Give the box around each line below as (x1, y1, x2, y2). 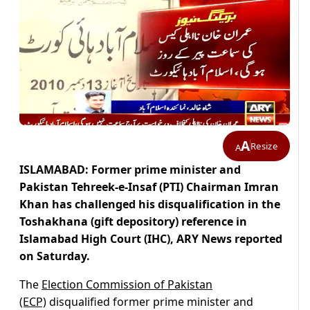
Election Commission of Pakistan (42, 277, 212, 293)
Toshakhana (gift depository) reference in (19, 214, 247, 230)
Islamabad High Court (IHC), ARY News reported (19, 231, 282, 247)
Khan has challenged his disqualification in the (19, 197, 280, 212)
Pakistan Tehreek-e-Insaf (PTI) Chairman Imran (19, 179, 279, 195)
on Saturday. (19, 248, 90, 264)
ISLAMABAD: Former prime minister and (19, 162, 241, 178)
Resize (250, 139, 277, 152)
